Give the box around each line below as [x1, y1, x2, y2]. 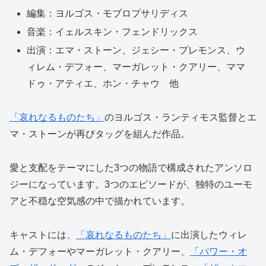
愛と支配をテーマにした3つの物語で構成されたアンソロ [9, 163, 252, 173]
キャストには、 [9, 229, 76, 240]
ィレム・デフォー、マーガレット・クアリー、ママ [27, 62, 246, 72]
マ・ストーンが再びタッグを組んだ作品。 [9, 129, 190, 140]
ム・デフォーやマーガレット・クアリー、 [9, 246, 190, 256]
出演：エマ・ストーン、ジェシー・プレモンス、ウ [27, 45, 246, 56]
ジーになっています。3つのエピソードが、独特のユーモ [9, 179, 252, 190]
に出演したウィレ [171, 229, 247, 240]
